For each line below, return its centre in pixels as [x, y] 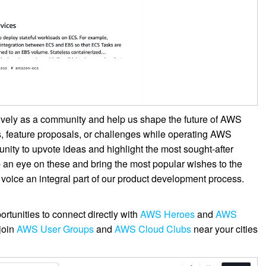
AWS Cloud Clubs [153, 229]
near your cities [225, 229]
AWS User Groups [56, 229]
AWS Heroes [168, 214]
